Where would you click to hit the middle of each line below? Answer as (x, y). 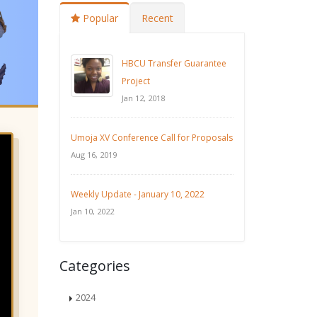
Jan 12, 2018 (143, 98)
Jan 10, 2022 (92, 211)
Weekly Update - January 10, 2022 (137, 194)
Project (136, 81)
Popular (99, 18)
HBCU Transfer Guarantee (174, 63)
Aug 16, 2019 (93, 155)
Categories (94, 266)
